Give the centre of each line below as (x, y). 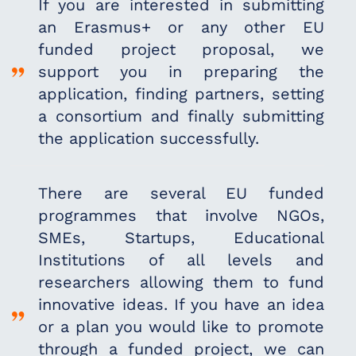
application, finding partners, (155, 94)
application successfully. (164, 138)
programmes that (122, 215)
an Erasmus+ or (120, 27)
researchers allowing (126, 282)
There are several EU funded (182, 193)
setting (298, 94)
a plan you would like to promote (193, 327)
